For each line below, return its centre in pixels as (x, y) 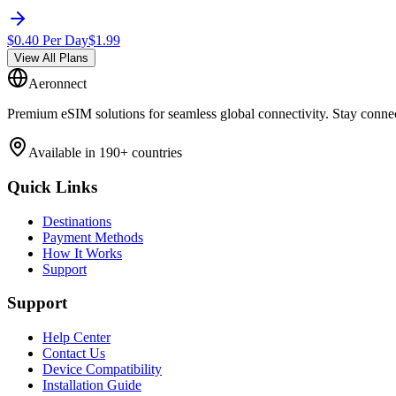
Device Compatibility (102, 369)
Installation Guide (92, 385)
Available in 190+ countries (105, 153)
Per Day (65, 41)
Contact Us (74, 353)
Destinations (77, 221)
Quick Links (52, 187)
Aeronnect (57, 84)
